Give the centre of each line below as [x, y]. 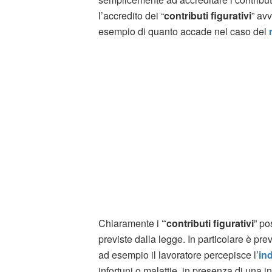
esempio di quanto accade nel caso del [184, 31]
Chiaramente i [130, 223]
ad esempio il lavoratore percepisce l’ [178, 254]
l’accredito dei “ [131, 15]
